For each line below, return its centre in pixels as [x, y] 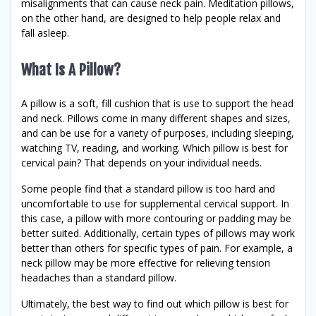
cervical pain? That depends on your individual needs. [141, 162]
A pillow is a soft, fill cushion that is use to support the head [157, 103]
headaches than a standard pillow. [99, 277]
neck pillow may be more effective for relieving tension [146, 262]
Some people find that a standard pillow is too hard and [148, 188]
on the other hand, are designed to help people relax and [151, 18]
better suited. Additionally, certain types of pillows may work [158, 233]
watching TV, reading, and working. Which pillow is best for [154, 147]
